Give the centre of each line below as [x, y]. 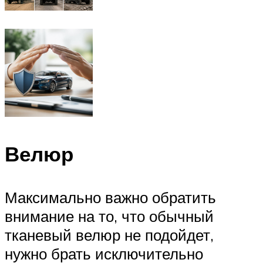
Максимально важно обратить [110, 197]
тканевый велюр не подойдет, [109, 235]
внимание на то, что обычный [109, 216]
